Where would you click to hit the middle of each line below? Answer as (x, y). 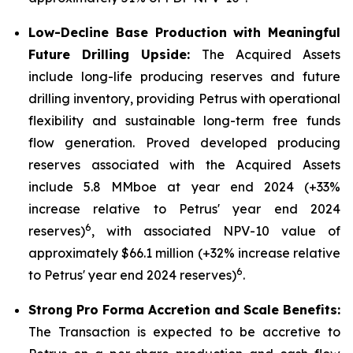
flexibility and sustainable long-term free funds (184, 121)
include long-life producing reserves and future (184, 76)
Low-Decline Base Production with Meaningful (184, 32)
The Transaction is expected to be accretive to (184, 332)
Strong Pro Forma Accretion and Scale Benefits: (184, 310)
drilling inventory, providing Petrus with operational (184, 98)
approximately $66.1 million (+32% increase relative (184, 253)
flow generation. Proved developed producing (184, 143)
